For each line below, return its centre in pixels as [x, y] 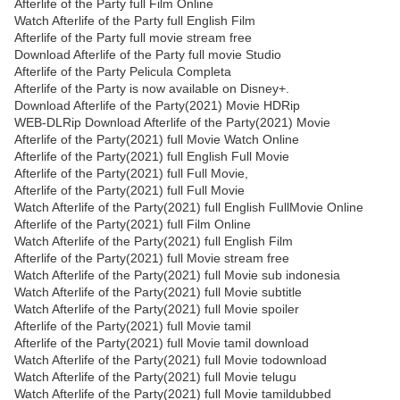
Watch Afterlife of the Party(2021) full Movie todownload [171, 360]
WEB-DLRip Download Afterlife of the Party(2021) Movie [172, 123]
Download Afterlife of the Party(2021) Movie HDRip [157, 106]
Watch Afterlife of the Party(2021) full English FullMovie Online [189, 208]
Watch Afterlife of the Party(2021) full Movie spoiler [157, 309]
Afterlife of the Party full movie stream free [133, 38]
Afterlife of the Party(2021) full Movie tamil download [162, 343]
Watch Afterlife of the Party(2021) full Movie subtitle [158, 292]
